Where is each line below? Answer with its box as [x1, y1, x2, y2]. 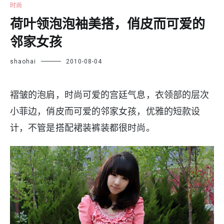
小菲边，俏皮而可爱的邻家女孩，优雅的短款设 [10, 105, 200, 116]
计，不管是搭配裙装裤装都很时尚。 [10, 122, 157, 133]
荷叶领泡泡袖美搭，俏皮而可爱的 [10, 13, 205, 35]
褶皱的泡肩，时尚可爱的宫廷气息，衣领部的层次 [10, 89, 209, 100]
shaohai [10, 57, 36, 65]
